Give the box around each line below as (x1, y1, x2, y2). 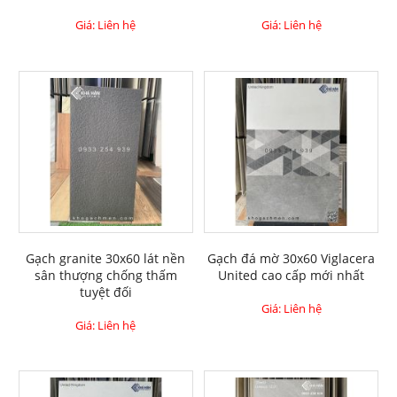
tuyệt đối (79, 283, 132, 300)
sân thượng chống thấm (34, 266, 177, 284)
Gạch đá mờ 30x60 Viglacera (207, 249, 376, 267)
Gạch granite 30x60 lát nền (26, 249, 186, 267)
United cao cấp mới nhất (218, 266, 365, 284)
